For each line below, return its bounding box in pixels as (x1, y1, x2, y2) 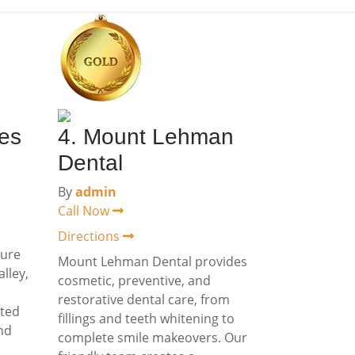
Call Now (58, 202, 113, 219)
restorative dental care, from (58, 291, 230, 308)
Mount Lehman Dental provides (58, 253, 247, 270)
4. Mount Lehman (58, 124, 234, 149)
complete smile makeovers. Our (58, 329, 247, 346)
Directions (58, 227, 123, 245)
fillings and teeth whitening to (58, 310, 235, 327)
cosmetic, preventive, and (58, 272, 211, 289)
